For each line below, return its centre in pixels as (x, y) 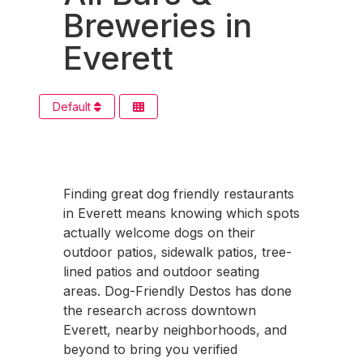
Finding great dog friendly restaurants (179, 194)
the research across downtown (160, 310)
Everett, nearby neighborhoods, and (175, 330)
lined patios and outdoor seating (161, 271)
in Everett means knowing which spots (181, 213)
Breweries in (158, 26)
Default (73, 107)
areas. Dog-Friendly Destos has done (177, 291)
